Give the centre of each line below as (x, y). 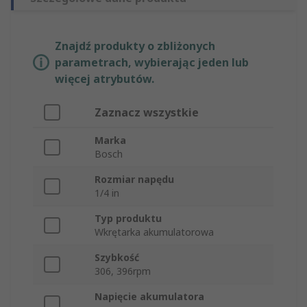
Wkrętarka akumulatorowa (154, 232)
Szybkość (117, 258)
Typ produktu (128, 219)
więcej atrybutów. (105, 79)
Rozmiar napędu (134, 180)
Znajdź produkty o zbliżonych (135, 46)
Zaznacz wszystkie (147, 113)
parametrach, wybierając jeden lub (152, 63)
